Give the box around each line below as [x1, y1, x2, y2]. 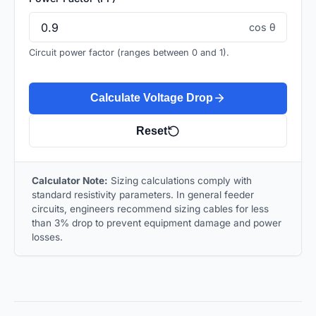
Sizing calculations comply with [108, 175, 252, 187]
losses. [32, 231, 63, 243]
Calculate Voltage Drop [90, 92, 213, 104]
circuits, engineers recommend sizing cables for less [32, 203, 269, 215]
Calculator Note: [32, 175, 108, 187]
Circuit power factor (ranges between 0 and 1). [29, 47, 229, 58]
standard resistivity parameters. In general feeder [32, 189, 254, 201]
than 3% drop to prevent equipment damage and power [32, 217, 281, 229]
